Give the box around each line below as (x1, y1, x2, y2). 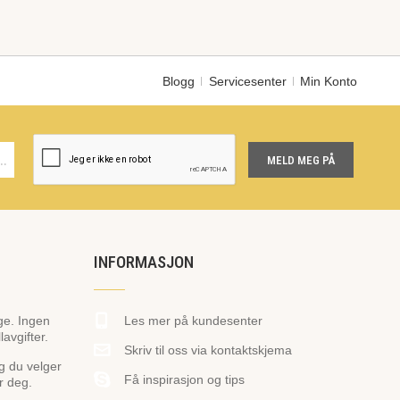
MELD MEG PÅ (267, 153, 335, 167)
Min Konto (299, 74, 357, 89)
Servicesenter (208, 74, 287, 89)
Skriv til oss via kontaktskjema (123, 343, 292, 358)
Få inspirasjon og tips (123, 372, 245, 387)
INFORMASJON (93, 253, 194, 273)
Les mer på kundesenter (123, 313, 262, 329)
